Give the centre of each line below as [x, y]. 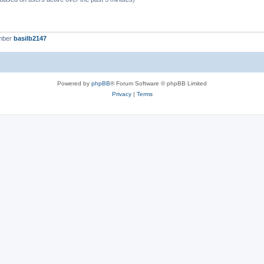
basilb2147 [30, 38]
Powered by [74, 83]
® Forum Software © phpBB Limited [159, 83]
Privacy [121, 94]
